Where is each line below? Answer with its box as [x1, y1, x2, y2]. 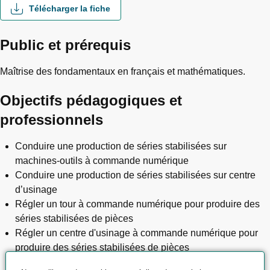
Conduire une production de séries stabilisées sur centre [15, 170, 256, 180]
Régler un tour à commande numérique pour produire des [15, 199, 260, 209]
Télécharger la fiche [29, 4, 110, 13]
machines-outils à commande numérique [15, 155, 189, 166]
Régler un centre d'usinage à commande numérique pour [15, 228, 258, 238]
